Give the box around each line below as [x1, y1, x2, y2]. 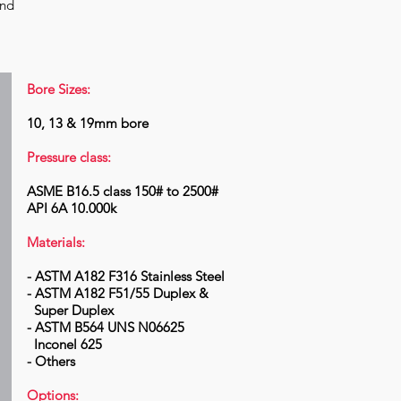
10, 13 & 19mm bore [27, 115, 149, 132]
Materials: [27, 234, 85, 251]
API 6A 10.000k [27, 200, 116, 217]
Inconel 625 [27, 336, 102, 353]
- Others [27, 353, 75, 370]
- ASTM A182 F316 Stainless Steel [27, 268, 225, 285]
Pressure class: [27, 149, 111, 166]
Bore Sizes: [27, 81, 90, 98]
